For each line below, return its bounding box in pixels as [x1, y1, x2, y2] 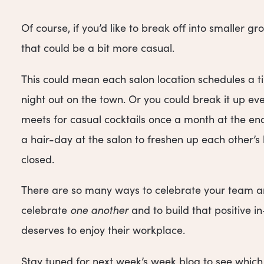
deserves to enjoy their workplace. [21, 223, 185, 237]
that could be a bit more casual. [21, 41, 177, 55]
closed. [21, 151, 57, 166]
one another [70, 203, 128, 217]
